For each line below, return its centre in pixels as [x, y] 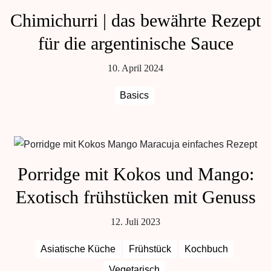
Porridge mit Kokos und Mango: [135, 174]
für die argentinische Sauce [135, 43]
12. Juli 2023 [135, 222]
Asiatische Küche [78, 249]
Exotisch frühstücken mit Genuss [135, 197]
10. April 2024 [135, 68]
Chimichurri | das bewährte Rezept [135, 20]
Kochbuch [206, 249]
